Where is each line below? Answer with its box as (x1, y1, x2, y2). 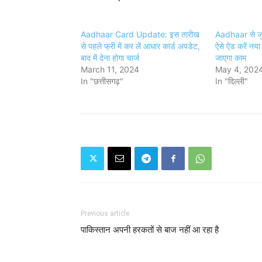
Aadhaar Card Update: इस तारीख (81, 29, 199, 39)
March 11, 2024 (81, 64, 139, 74)
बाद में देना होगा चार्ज (81, 53, 139, 63)
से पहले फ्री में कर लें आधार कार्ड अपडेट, (81, 41, 200, 51)
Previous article (81, 209, 129, 218)
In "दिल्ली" (215, 76, 248, 86)
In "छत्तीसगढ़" (81, 76, 123, 86)
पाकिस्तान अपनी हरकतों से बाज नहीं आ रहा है (81, 225, 219, 235)
